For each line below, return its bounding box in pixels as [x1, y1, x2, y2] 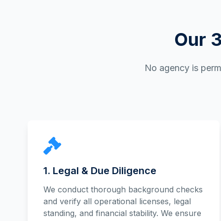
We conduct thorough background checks [43, 184, 203, 194]
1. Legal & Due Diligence [43, 165, 156, 177]
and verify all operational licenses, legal [43, 196, 191, 206]
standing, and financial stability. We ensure [43, 208, 201, 218]
